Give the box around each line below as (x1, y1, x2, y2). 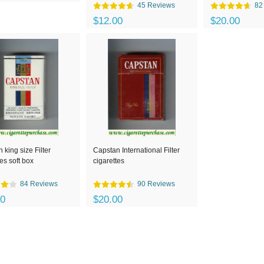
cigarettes (93, 157, 124, 165)
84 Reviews (20, 180, 58, 188)
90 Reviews (137, 180, 175, 188)
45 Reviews (137, 1, 175, 9)
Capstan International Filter (93, 146, 180, 154)
